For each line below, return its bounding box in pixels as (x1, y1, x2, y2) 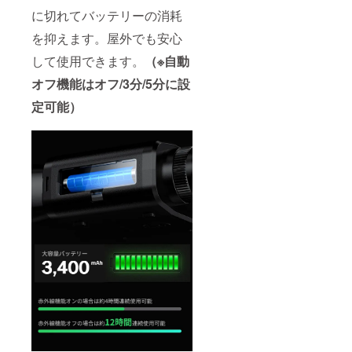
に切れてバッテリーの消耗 (31, 6, 182, 25)
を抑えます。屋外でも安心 (31, 29, 182, 48)
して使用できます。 (31, 52, 145, 71)
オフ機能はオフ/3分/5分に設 (31, 75, 190, 93)
